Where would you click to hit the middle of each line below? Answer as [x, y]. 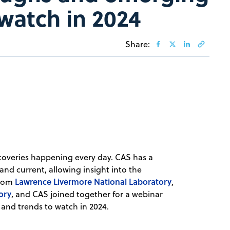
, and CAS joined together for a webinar [87, 194]
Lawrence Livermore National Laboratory [93, 182]
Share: [138, 44]
